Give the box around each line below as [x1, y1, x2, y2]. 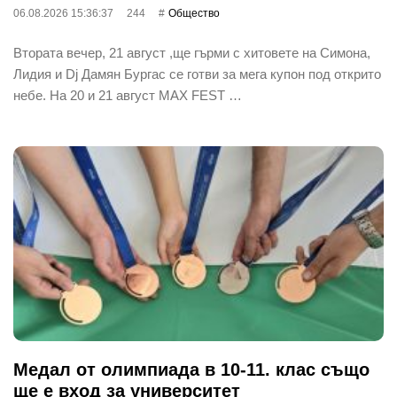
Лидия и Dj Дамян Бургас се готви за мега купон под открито [13, 66, 381, 82]
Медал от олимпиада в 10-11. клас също [13, 359, 370, 379]
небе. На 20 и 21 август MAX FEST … [13, 87, 242, 103]
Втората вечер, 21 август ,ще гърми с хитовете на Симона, [13, 44, 370, 60]
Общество [168, 6, 220, 19]
